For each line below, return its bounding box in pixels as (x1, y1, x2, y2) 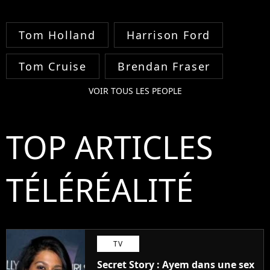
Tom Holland (19, 28, 96, 43)
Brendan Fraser (118, 59, 211, 74)
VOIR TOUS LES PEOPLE (88, 85, 182, 97)
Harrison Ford (126, 28, 211, 43)
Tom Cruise (19, 59, 87, 74)
